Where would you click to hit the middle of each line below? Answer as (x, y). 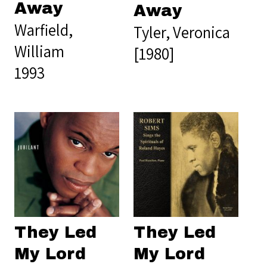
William (39, 52)
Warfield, (44, 30)
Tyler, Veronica (182, 32)
